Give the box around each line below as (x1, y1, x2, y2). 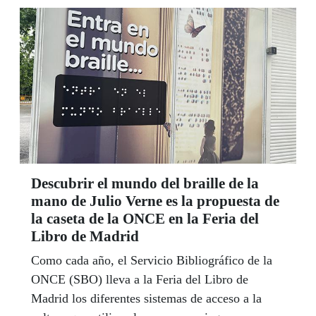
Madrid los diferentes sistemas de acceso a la (31, 291, 262, 305)
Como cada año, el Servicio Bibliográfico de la (31, 253, 272, 267)
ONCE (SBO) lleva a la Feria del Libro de (31, 272, 248, 286)
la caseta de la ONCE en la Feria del (31, 209, 259, 227)
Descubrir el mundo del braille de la (31, 174, 259, 192)
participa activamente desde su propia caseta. (31, 10, 265, 25)
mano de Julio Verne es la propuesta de (31, 192, 279, 209)
